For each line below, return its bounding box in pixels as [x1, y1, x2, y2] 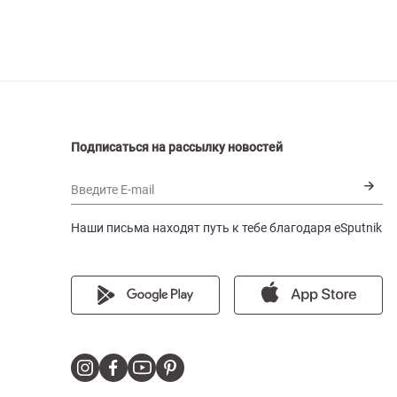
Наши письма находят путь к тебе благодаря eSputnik [71, 220, 382, 235]
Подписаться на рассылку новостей [71, 139, 283, 154]
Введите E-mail [71, 182, 154, 197]
